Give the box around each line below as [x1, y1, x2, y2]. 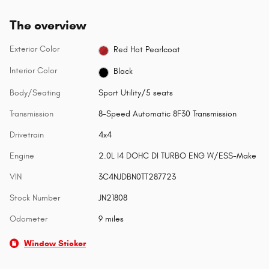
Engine [10, 150, 34, 161]
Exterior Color [10, 44, 59, 55]
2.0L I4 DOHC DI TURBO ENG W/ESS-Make [98, 150, 256, 161]
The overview [10, 17, 86, 34]
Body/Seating [10, 87, 61, 98]
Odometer [10, 213, 47, 224]
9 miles [98, 213, 124, 224]
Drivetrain [10, 129, 44, 140]
